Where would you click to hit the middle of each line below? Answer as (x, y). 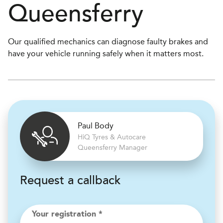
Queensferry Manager (112, 148)
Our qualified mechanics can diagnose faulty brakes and (108, 42)
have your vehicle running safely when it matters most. (106, 54)
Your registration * (67, 215)
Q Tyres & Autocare (115, 137)
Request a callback (70, 180)
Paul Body (96, 126)
